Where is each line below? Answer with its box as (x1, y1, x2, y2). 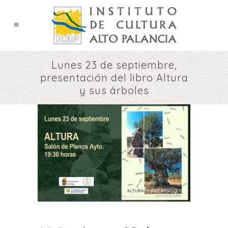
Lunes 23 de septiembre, (51, 59, 177, 71)
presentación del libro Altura (40, 71, 188, 84)
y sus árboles (79, 84, 149, 97)
